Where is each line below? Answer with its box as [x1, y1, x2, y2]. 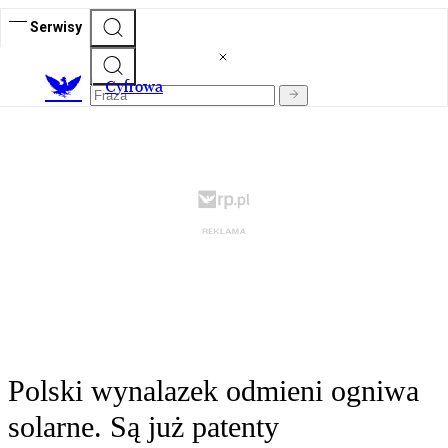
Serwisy [30, 18, 82, 35]
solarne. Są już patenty [8, 410, 279, 444]
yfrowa [116, 77, 163, 97]
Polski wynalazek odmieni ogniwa [8, 374, 419, 408]
